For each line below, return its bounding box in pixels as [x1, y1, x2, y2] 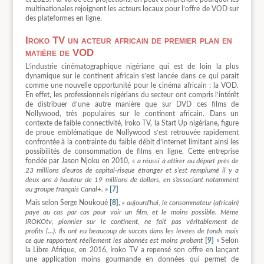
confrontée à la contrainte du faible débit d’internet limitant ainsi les [25, 138, 239, 146]
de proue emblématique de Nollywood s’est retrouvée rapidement [25, 129, 239, 137]
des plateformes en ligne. [25, 15, 102, 22]
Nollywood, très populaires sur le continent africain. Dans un [25, 110, 239, 118]
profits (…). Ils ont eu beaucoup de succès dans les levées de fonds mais [25, 227, 239, 235]
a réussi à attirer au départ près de [137, 157, 239, 165]
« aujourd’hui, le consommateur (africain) [122, 199, 239, 207]
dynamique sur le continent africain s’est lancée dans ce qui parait [25, 72, 239, 80]
